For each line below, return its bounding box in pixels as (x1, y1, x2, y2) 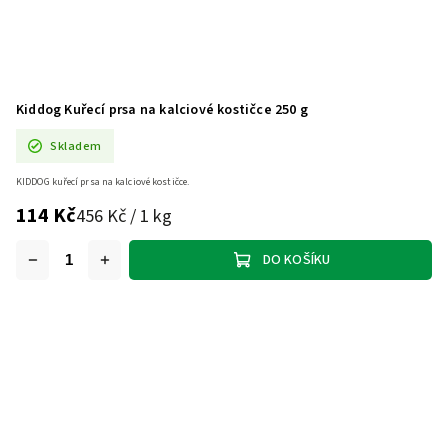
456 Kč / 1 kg (76, 203, 172, 230)
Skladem (50, 136, 102, 155)
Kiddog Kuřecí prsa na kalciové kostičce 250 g (16, 100, 308, 121)
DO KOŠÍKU (262, 250, 331, 271)
